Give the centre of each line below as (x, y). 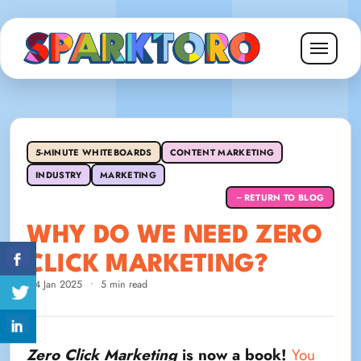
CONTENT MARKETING (222, 152)
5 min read (124, 284)
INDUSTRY (59, 174)
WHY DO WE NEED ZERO (174, 235)
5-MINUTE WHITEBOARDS (94, 152)
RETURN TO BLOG (284, 197)
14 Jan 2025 (56, 284)
